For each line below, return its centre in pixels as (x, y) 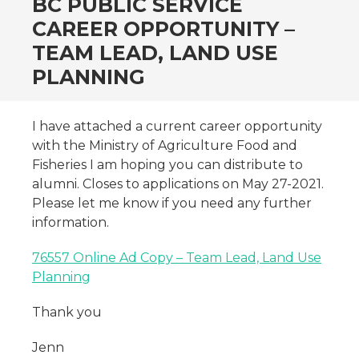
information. (71, 222)
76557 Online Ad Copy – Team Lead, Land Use (177, 258)
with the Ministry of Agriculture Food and (165, 145)
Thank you (67, 312)
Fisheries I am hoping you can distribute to (167, 165)
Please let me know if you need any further (172, 203)
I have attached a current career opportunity (177, 126)
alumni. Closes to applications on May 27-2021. (178, 184)
